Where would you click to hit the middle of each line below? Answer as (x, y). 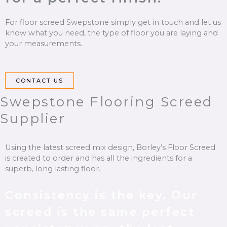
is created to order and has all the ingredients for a (99, 158)
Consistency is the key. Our (102, 196)
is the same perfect (124, 212)
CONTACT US (40, 80)
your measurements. (44, 44)
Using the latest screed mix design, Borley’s (86, 147)
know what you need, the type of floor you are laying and (111, 33)
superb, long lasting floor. (53, 168)
